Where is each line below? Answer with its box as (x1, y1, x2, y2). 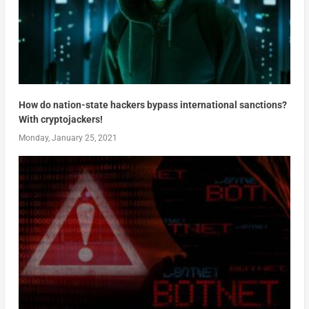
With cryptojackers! (18, 114, 103, 126)
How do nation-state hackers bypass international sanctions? (18, 99, 287, 111)
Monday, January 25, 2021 (18, 133, 117, 143)
